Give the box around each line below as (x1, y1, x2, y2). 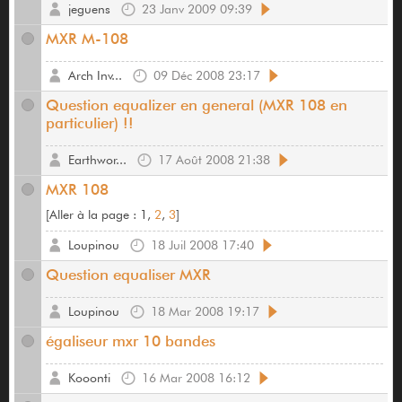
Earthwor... (68, 153, 127, 168)
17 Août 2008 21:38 (158, 153, 270, 168)
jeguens (68, 2, 110, 17)
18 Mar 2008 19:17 (151, 304, 259, 319)
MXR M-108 (46, 30, 128, 48)
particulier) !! (46, 114, 134, 133)
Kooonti (68, 371, 110, 386)
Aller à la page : (49, 207, 140, 223)
